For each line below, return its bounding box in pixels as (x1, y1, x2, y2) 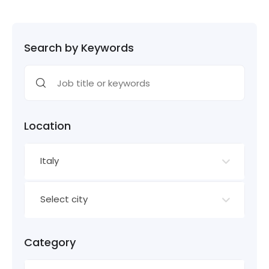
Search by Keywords (24, 40, 134, 55)
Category (24, 235, 76, 250)
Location (24, 118, 71, 133)
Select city (40, 193, 88, 205)
